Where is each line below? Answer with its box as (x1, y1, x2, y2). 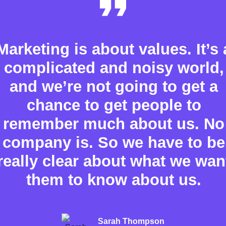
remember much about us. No (3, 115, 224, 133)
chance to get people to (26, 96, 201, 114)
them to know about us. (26, 171, 201, 189)
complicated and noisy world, (4, 59, 224, 77)
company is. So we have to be (3, 133, 225, 151)
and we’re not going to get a (10, 77, 218, 95)
